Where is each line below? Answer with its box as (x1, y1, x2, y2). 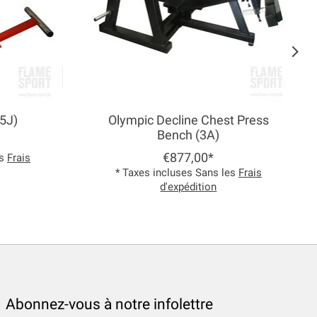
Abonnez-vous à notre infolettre (5, 295, 213, 313)
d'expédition (160, 180, 217, 194)
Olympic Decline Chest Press (108, 113, 269, 128)
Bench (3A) (157, 128, 220, 143)
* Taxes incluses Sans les (115, 166, 238, 180)
